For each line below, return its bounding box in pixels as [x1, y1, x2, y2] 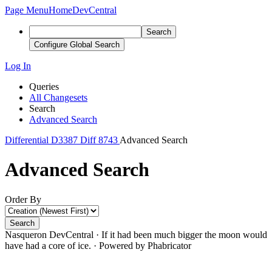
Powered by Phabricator [99, 240, 191, 251]
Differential [5, 135, 49, 145]
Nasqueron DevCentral [5, 229, 93, 240]
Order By [5, 194, 41, 205]
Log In [5, 61, 31, 71]
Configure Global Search [34, 40, 120, 49]
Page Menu [5, 5, 49, 15]
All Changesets [29, 92, 87, 103]
